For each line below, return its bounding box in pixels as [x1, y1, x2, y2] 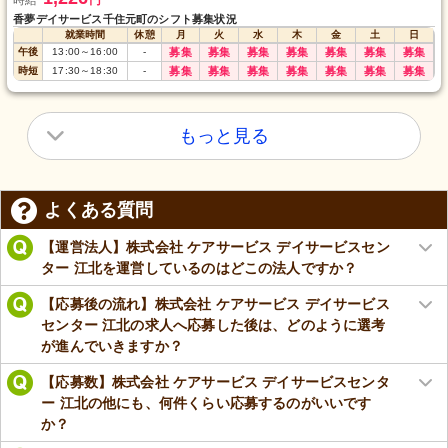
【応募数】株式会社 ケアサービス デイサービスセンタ [41, 373, 390, 390]
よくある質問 [44, 200, 154, 221]
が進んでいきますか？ [41, 337, 183, 354]
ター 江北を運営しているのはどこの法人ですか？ [41, 259, 358, 276]
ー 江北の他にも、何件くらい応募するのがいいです [41, 394, 372, 411]
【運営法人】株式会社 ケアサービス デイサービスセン [41, 238, 390, 255]
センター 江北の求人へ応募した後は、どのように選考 [41, 316, 386, 333]
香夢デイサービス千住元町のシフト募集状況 [13, 13, 237, 26]
